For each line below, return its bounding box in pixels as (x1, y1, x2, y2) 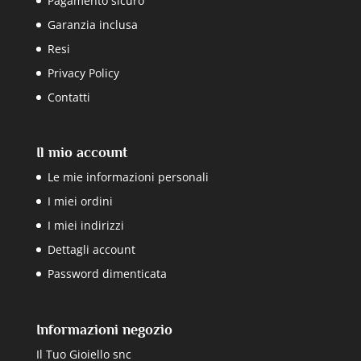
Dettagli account (47, 242, 135, 258)
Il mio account (35, 144, 127, 161)
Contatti (47, 89, 90, 106)
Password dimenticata (47, 266, 167, 282)
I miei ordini (47, 193, 113, 210)
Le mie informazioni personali (47, 169, 209, 185)
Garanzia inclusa (47, 17, 138, 33)
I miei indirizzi (47, 218, 124, 234)
